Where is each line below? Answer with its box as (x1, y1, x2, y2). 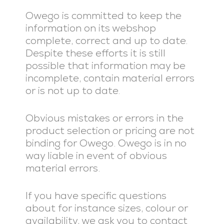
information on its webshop (25, 21, 156, 34)
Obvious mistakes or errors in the (25, 111, 183, 124)
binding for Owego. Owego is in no (25, 136, 186, 149)
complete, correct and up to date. (25, 34, 187, 47)
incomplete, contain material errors (25, 71, 194, 84)
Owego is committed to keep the (25, 9, 181, 22)
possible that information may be (25, 59, 185, 72)
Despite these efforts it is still (25, 46, 165, 59)
